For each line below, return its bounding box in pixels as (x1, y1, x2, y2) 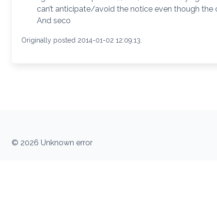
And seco (37, 15, 71, 25)
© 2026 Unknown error (12, 138, 93, 147)
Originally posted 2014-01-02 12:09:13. (21, 36, 142, 44)
